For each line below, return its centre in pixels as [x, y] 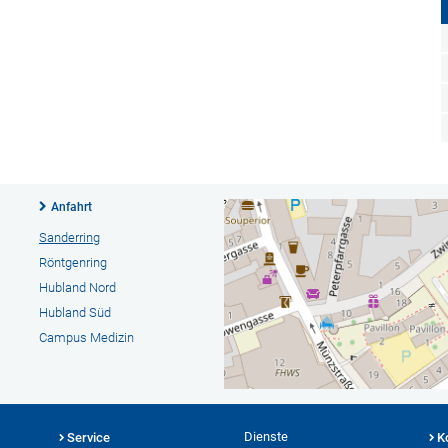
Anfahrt [71, 207]
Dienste [266, 436]
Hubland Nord [77, 287]
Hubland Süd [74, 312]
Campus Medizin [86, 337]
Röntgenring [72, 262]
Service [88, 437]
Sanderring [69, 237]
